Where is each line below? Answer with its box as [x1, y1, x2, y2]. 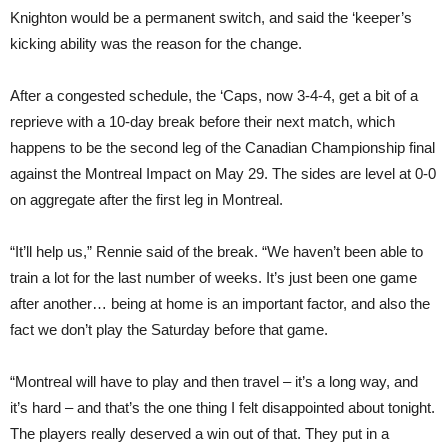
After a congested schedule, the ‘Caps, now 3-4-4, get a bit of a [10, 87, 418, 104]
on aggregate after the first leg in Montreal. [10, 191, 283, 208]
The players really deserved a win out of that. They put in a [10, 425, 389, 442]
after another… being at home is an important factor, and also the [10, 295, 430, 312]
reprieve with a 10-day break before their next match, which [10, 113, 395, 130]
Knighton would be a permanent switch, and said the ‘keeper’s [10, 9, 412, 26]
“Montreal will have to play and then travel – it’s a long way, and [10, 373, 418, 390]
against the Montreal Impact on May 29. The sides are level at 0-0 [10, 165, 436, 182]
